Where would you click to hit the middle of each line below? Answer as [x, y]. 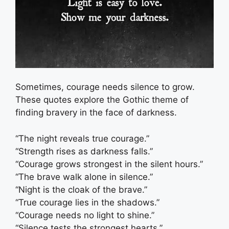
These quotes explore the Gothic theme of [102, 100]
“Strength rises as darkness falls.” [84, 151]
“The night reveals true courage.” [82, 138]
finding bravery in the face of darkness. [96, 113]
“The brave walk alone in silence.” [84, 177]
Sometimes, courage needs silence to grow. [105, 87]
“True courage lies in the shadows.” [87, 202]
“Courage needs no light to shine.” [85, 215]
